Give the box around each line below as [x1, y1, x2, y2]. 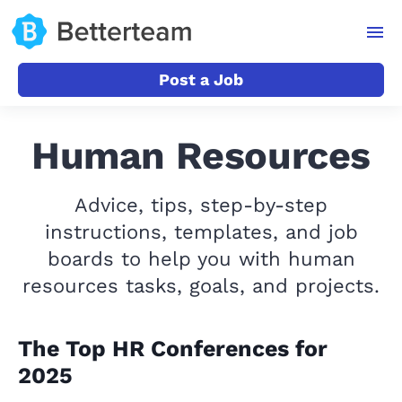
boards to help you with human [47, 248, 355, 270]
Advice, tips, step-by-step [74, 194, 328, 216]
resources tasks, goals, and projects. [22, 275, 380, 297]
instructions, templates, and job [44, 221, 358, 243]
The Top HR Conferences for [18, 336, 328, 362]
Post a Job [159, 70, 243, 89]
